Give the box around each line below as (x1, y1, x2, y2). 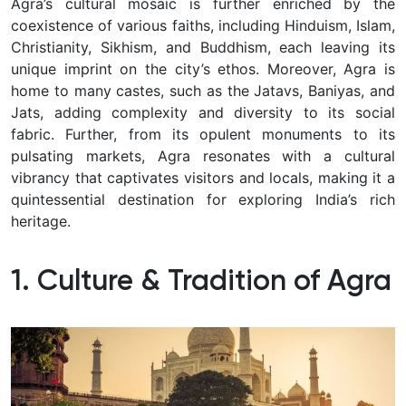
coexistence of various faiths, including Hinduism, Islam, (11, 16, 395, 35)
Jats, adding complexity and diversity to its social (11, 103, 395, 122)
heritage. (11, 212, 71, 231)
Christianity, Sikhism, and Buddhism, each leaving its (11, 38, 395, 57)
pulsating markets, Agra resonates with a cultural (11, 147, 395, 166)
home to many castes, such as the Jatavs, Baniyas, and (11, 82, 395, 101)
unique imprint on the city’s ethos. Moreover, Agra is (11, 60, 395, 79)
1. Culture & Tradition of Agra (11, 267, 391, 297)
